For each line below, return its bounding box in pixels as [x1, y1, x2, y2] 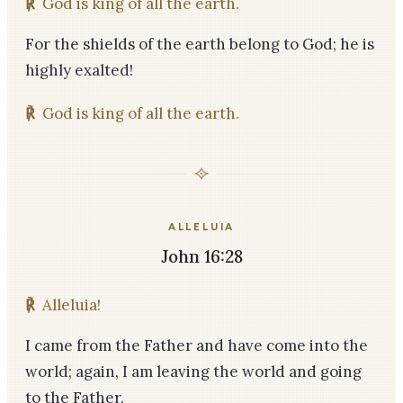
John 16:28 [160, 246, 243, 267]
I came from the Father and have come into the [25, 336, 368, 355]
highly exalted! [25, 60, 133, 80]
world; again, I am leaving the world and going [25, 362, 362, 381]
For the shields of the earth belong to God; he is [25, 34, 374, 54]
